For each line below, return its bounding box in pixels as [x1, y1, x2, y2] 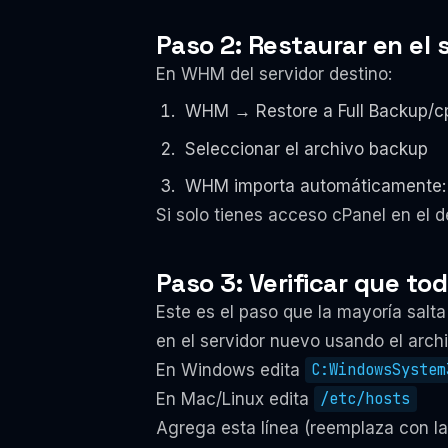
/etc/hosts [320, 388, 411, 410]
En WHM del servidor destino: [156, 63, 392, 84]
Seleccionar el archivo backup [184, 138, 428, 159]
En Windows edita [156, 359, 305, 380]
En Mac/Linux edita [156, 388, 314, 409]
